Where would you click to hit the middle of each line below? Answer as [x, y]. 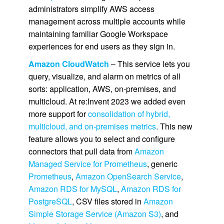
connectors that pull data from [81, 151]
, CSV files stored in [107, 201]
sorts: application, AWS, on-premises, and [102, 88]
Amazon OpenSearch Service [128, 176]
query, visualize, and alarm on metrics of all [104, 76]
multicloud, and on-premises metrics [92, 126]
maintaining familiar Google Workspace [98, 33]
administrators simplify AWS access [91, 8]
